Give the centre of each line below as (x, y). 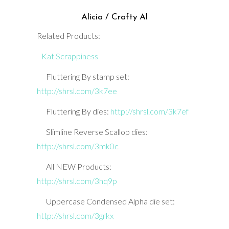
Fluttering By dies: (73, 111)
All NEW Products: (78, 166)
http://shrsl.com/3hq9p (77, 180)
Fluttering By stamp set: (83, 76)
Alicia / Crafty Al (114, 17)
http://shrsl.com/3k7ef (149, 111)
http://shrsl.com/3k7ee (77, 90)
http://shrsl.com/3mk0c (77, 146)
